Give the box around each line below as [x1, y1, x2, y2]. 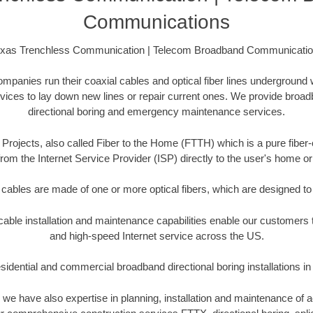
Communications [83, 10, 230, 33]
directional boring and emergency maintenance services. [28, 105, 285, 118]
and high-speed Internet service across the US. [49, 229, 264, 242]
